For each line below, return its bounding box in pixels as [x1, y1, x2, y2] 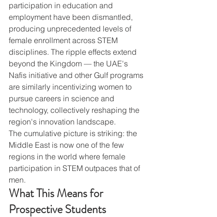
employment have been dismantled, [9, 12, 135, 22]
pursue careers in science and [9, 93, 116, 104]
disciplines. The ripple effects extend [9, 47, 139, 57]
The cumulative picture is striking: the [9, 128, 139, 139]
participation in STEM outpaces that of [9, 163, 142, 173]
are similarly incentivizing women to [9, 82, 134, 92]
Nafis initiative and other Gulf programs [9, 70, 145, 80]
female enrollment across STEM [9, 35, 120, 46]
